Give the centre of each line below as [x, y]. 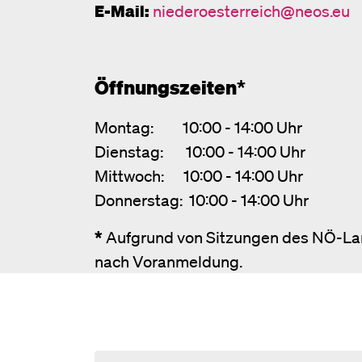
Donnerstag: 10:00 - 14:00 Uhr [202, 200]
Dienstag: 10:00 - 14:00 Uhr [200, 152]
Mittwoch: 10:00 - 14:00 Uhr [199, 176]
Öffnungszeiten [166, 87]
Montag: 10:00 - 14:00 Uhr [198, 127]
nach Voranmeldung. [168, 261]
